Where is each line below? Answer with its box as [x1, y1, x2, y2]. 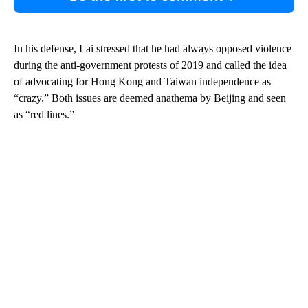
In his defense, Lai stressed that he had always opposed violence [14, 42, 291, 54]
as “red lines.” [14, 108, 74, 120]
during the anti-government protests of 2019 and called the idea [14, 58, 287, 71]
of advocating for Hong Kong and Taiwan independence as [14, 75, 271, 87]
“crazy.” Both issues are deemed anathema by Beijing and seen [14, 91, 286, 104]
